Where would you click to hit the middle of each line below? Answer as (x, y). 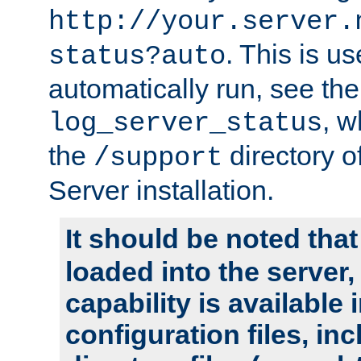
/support (158, 158)
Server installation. (161, 190)
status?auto (137, 56)
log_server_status (185, 123)
